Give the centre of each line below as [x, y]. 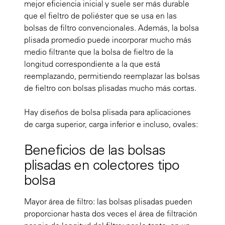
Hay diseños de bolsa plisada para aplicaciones [107, 112]
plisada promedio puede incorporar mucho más [108, 40]
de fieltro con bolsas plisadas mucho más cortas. [111, 88]
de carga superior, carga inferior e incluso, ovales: [111, 124]
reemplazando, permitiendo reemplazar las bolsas [112, 76]
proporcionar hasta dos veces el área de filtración [111, 214]
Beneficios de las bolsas [95, 150]
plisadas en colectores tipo [102, 165]
